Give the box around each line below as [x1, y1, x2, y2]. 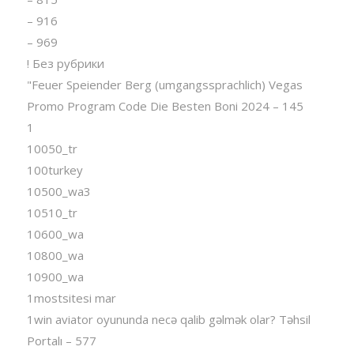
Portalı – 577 [26, 332, 96, 348]
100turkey [26, 161, 83, 178]
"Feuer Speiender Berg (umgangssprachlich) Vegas [26, 76, 303, 92]
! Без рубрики [26, 55, 104, 71]
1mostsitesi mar [26, 289, 116, 306]
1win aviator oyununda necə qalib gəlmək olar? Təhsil [26, 311, 311, 327]
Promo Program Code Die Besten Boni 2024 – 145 [26, 97, 303, 114]
